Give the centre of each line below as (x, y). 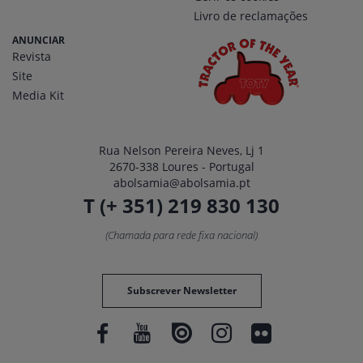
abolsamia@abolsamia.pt (181, 183)
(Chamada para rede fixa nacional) (181, 235)
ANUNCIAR (38, 41)
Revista (32, 57)
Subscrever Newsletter (181, 291)
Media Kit (38, 96)
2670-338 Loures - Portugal (181, 167)
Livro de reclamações (251, 16)
